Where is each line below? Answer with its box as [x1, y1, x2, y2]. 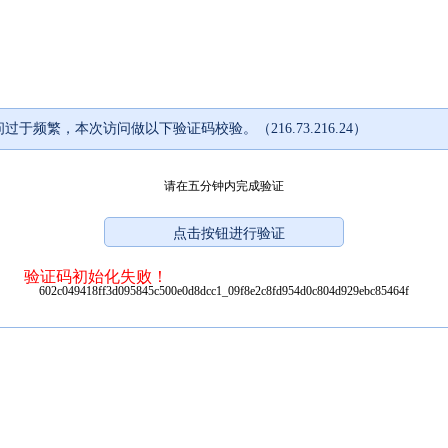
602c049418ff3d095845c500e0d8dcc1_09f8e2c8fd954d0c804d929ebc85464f [39, 283, 409, 298]
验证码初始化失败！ [24, 267, 168, 285]
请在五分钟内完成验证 [164, 178, 284, 193]
